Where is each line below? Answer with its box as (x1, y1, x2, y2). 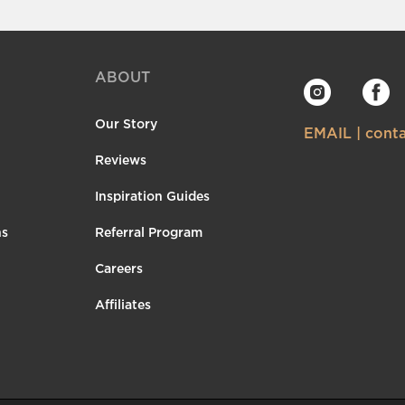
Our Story (95, 117, 157, 130)
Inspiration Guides (95, 189, 210, 202)
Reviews (95, 153, 146, 166)
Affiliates (95, 297, 151, 311)
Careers (95, 261, 143, 275)
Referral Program (95, 225, 202, 239)
